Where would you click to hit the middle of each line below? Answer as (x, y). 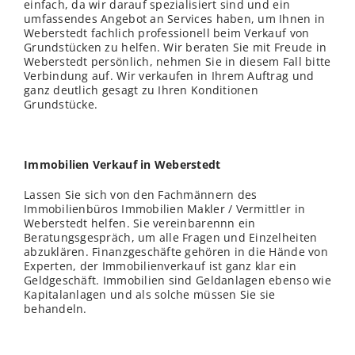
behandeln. (55, 309)
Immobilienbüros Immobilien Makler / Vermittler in (165, 209)
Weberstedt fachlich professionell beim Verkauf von (167, 33)
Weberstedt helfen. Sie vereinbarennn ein (140, 223)
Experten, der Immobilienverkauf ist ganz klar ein (160, 266)
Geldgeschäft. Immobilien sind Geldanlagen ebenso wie (177, 281)
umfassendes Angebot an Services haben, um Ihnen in (175, 19)
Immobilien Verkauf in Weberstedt (122, 165)
